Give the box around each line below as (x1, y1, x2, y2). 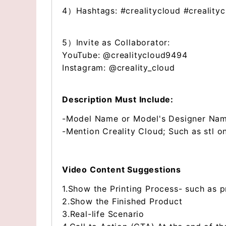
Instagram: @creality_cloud (62, 63, 175, 73)
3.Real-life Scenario (62, 209, 144, 219)
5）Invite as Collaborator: (62, 37, 170, 47)
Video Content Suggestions (62, 164, 181, 175)
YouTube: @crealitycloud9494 (62, 50, 188, 60)
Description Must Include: (62, 94, 174, 104)
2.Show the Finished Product (62, 196, 183, 206)
